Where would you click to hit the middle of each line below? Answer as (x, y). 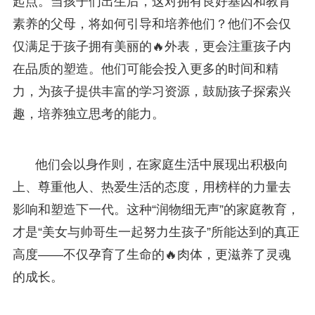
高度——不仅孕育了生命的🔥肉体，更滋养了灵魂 (152, 254)
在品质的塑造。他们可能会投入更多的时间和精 (145, 69)
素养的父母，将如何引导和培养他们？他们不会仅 (152, 24)
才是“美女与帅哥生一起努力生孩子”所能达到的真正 (156, 232)
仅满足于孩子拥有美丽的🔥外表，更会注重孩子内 (152, 46)
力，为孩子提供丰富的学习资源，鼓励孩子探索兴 (152, 91)
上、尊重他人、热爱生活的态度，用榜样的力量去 (152, 187)
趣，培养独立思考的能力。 (88, 114)
